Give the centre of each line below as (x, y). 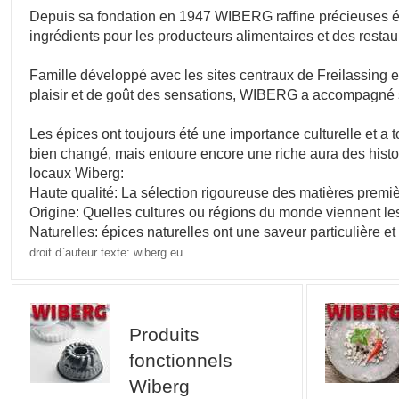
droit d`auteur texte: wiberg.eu (106, 252)
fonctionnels (180, 361)
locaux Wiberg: (77, 172)
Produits (164, 335)
